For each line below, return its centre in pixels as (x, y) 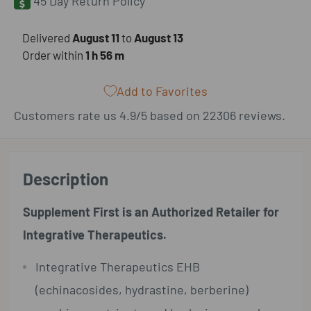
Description (66, 178)
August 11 (96, 37)
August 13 (159, 37)
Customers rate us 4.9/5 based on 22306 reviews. (150, 115)
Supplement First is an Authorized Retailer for (151, 211)
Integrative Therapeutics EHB (118, 266)
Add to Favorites (162, 91)
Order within (54, 54)
